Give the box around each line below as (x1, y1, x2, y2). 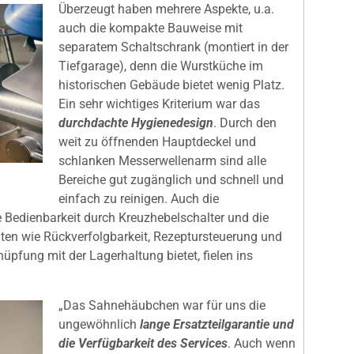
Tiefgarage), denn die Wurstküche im (58, 58, 263, 74)
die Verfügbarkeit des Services (58, 335, 228, 351)
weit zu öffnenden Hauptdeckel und (58, 134, 256, 150)
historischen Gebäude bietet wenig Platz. (58, 77, 284, 93)
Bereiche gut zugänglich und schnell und (58, 172, 284, 188)
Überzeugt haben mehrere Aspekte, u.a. (58, 2, 274, 17)
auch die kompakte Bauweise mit (58, 21, 243, 36)
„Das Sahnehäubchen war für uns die (58, 297, 265, 313)
